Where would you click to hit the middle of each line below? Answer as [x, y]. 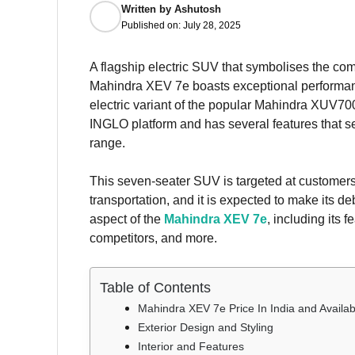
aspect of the [127, 219]
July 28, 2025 [212, 25]
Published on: [152, 25]
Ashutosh [198, 9]
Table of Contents [155, 288]
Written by [148, 9]
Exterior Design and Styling [206, 328]
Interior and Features [191, 347]
